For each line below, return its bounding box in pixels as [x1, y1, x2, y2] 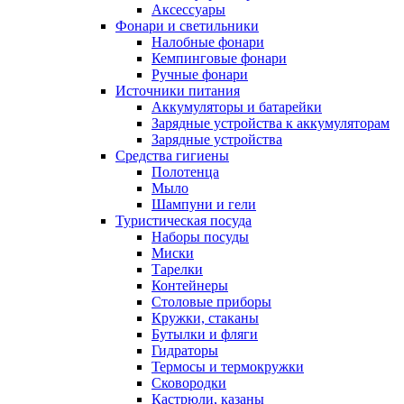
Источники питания [115, 82, 240, 98]
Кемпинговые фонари [151, 50, 287, 66]
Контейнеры [151, 277, 228, 293]
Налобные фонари [151, 33, 264, 50]
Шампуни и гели [151, 196, 256, 212]
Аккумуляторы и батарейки [151, 98, 322, 115]
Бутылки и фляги [151, 326, 258, 342]
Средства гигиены [115, 147, 229, 163]
